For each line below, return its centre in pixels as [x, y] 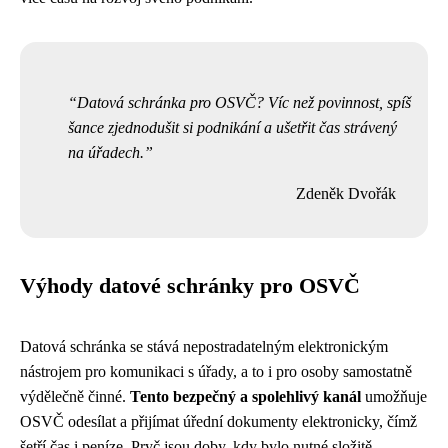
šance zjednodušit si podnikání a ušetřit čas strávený [232, 127]
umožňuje [394, 396]
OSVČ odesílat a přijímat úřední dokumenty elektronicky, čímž [218, 421]
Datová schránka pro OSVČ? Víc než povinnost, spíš [244, 102]
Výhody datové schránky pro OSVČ [190, 286]
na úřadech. [106, 152]
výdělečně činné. [75, 396]
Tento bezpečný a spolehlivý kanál [245, 396]
